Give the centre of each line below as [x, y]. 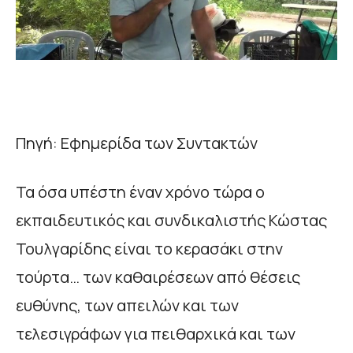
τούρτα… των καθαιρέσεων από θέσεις [158, 277]
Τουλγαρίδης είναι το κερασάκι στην [149, 248]
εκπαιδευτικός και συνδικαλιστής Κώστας [171, 220]
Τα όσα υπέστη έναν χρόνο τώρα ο [140, 191]
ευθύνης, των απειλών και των [127, 305]
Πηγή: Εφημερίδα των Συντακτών [137, 143]
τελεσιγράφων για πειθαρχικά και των [156, 333]
